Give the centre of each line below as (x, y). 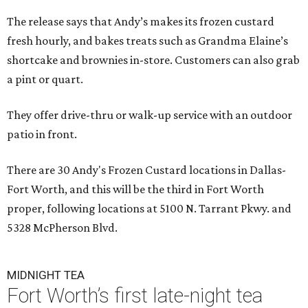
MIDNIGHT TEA (46, 275)
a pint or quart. (45, 79)
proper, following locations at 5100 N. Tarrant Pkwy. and (149, 208)
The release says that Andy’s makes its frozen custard (141, 21)
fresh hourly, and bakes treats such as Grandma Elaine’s (147, 41)
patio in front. (42, 134)
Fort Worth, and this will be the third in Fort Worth (135, 189)
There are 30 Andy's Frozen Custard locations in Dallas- (146, 170)
